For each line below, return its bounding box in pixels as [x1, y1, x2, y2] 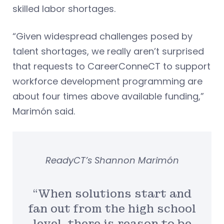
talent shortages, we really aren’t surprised [12, 45, 204, 58]
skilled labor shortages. [12, 2, 115, 15]
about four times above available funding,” [12, 90, 204, 103]
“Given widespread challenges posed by [12, 30, 192, 43]
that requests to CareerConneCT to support [12, 60, 210, 73]
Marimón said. [12, 105, 75, 118]
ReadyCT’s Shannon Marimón [45, 154, 179, 167]
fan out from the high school [28, 201, 196, 215]
